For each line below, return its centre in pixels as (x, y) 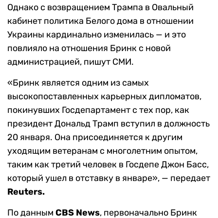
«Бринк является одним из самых (78, 83)
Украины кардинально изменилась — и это (97, 35)
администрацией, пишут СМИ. (71, 62)
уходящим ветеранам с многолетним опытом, (102, 151)
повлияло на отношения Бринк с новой (89, 48)
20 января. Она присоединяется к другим (95, 137)
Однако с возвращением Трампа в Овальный (100, 8)
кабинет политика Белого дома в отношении (100, 21)
